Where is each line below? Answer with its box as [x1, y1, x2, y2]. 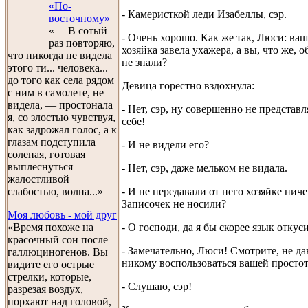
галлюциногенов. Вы [8, 246, 108, 258]
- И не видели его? [122, 138, 209, 151]
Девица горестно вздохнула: [122, 79, 254, 91]
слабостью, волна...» [8, 186, 103, 197]
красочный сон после [8, 234, 108, 245]
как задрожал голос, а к [8, 124, 117, 135]
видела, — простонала [8, 99, 113, 111]
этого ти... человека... [8, 62, 108, 74]
